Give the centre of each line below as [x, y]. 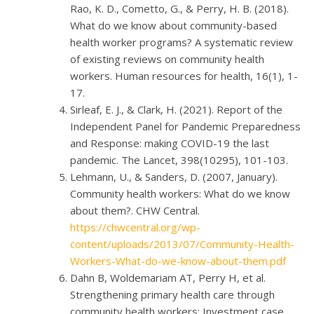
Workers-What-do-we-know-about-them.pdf [178, 260]
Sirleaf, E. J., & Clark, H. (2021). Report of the [176, 109]
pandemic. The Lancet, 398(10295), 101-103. [179, 159]
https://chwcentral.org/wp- [135, 227]
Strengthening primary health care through [172, 294]
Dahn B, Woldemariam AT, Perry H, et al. [168, 277]
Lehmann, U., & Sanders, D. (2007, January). [174, 176]
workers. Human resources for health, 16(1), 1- [184, 75]
